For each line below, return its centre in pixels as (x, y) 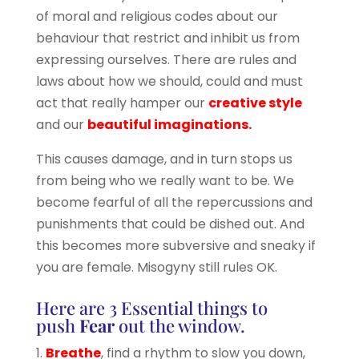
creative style (255, 103)
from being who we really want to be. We (165, 180)
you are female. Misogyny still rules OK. (156, 267)
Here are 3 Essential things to (151, 307)
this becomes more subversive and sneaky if (175, 245)
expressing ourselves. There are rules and (166, 59)
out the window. (179, 325)
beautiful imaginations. (169, 124)
